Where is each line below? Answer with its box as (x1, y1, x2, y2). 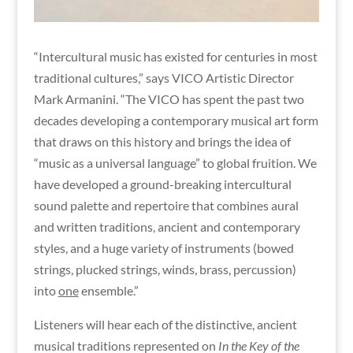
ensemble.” (78, 282, 139, 298)
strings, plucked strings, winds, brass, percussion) (33, 261, 296, 277)
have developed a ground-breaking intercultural (33, 176, 292, 191)
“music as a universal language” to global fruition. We (33, 154, 317, 170)
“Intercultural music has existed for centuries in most (33, 48, 318, 64)
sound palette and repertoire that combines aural (33, 197, 299, 213)
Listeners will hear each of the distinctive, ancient (33, 316, 297, 332)
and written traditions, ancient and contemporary (33, 218, 300, 234)
